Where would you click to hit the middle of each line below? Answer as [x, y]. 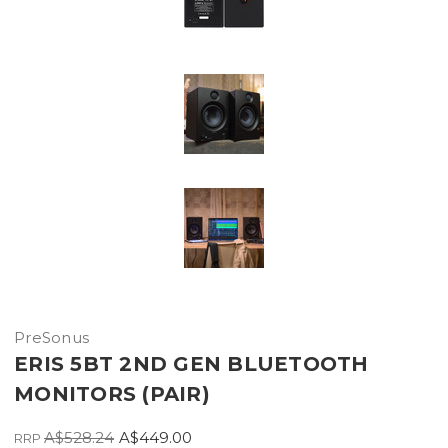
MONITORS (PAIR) [112, 393]
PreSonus [51, 337]
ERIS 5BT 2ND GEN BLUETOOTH [191, 363]
